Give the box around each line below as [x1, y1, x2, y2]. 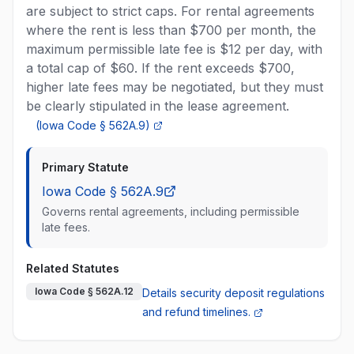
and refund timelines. [142, 305, 250, 318]
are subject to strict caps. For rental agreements [26, 3, 314, 19]
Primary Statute [42, 160, 129, 174]
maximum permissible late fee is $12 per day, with [26, 41, 322, 57]
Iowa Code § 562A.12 [35, 285, 134, 297]
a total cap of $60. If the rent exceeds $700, [26, 60, 295, 76]
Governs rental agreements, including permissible [42, 205, 299, 218]
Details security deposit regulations [142, 286, 325, 299]
